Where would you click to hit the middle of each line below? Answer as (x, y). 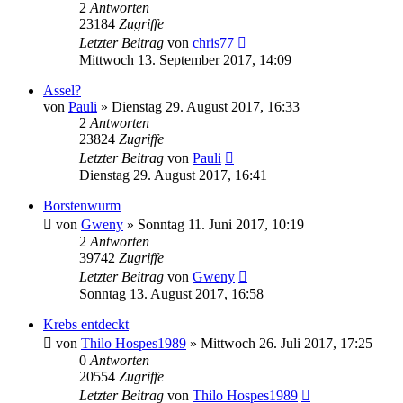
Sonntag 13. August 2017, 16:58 (171, 293)
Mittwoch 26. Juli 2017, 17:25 (287, 343)
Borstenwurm (82, 205)
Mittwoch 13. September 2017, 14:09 (185, 59)
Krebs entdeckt (86, 324)
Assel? (62, 90)
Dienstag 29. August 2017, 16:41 (173, 175)
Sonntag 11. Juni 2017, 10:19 (221, 224)
